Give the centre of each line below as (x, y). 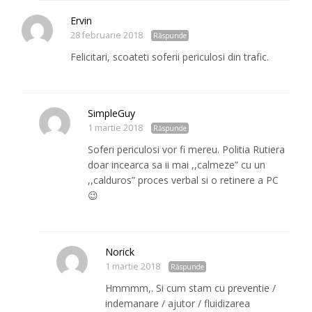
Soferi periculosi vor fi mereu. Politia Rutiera (187, 150)
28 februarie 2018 (107, 36)
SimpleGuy (112, 114)
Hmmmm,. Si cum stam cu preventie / (191, 288)
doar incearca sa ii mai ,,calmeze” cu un (177, 165)
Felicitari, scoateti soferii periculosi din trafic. (170, 57)
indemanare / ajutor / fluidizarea (178, 304)
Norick (120, 252)
